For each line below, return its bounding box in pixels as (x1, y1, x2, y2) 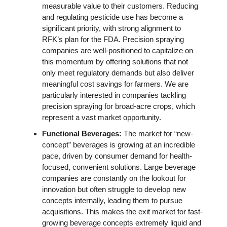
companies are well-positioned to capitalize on (42, 46, 193, 55)
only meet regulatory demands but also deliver (42, 68, 194, 77)
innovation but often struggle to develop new (42, 184, 186, 194)
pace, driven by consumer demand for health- (42, 151, 192, 160)
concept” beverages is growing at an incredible (42, 140, 195, 149)
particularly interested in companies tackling (42, 90, 186, 99)
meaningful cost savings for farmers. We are (42, 79, 188, 88)
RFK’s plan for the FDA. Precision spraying (42, 34, 184, 44)
